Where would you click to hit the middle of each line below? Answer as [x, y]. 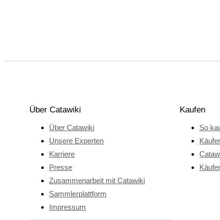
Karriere [62, 154]
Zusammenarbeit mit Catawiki [97, 180]
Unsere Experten [76, 140]
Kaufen [192, 110]
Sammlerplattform [78, 193]
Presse [61, 167]
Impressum [68, 207]
